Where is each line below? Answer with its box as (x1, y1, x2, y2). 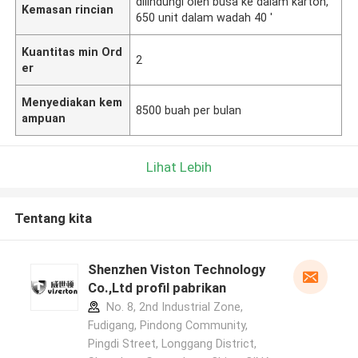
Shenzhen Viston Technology (87, 261, 265, 278)
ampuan (22, 111, 66, 125)
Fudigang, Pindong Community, (87, 319, 248, 332)
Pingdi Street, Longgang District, (87, 337, 257, 351)
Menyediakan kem (22, 95, 123, 109)
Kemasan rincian (22, 2, 114, 16)
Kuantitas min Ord (22, 45, 123, 58)
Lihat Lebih (146, 158, 212, 175)
